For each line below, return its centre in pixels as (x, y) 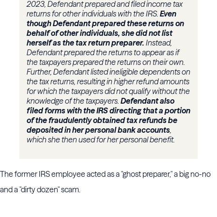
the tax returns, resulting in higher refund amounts (108, 82)
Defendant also (147, 101)
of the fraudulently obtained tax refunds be (102, 120)
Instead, (158, 43)
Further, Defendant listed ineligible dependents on (108, 72)
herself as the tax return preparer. (85, 43)
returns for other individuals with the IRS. (93, 14)
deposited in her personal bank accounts (98, 130)
